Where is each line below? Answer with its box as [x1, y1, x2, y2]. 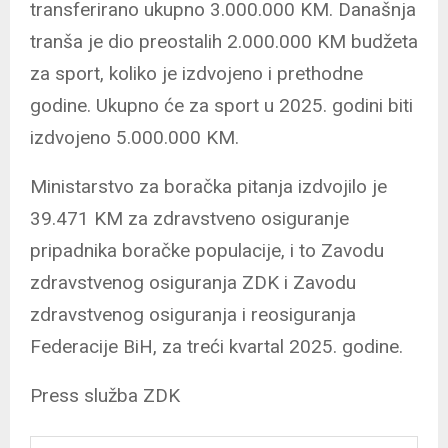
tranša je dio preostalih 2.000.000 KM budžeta [30, 29, 418, 53]
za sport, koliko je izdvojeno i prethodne [30, 61, 363, 85]
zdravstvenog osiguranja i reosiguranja [30, 302, 356, 326]
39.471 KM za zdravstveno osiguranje [30, 206, 349, 230]
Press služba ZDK [30, 383, 180, 407]
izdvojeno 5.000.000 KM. [30, 125, 239, 149]
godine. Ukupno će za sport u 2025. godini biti [30, 93, 413, 117]
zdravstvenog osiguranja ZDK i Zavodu [30, 270, 356, 294]
